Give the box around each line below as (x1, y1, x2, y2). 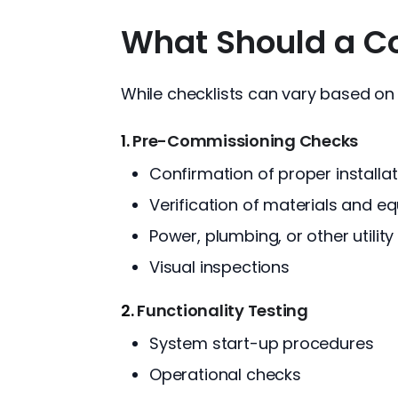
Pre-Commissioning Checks (132, 129, 359, 152)
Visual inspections (149, 255, 290, 278)
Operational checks (149, 362, 301, 386)
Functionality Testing (137, 298, 308, 322)
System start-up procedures (149, 331, 374, 354)
